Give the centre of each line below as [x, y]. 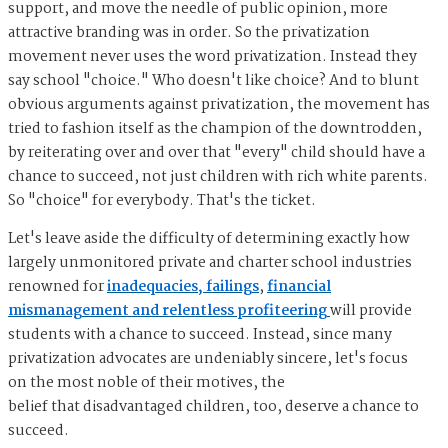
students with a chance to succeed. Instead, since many [200, 335]
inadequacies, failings [183, 287]
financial [299, 287]
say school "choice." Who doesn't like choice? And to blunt [213, 81]
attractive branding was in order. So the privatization [189, 33]
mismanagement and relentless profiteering [169, 311]
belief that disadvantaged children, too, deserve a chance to [213, 407]
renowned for [57, 287]
